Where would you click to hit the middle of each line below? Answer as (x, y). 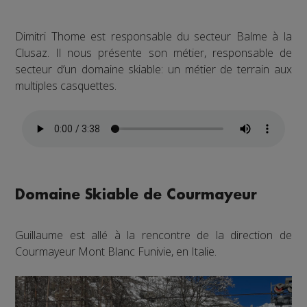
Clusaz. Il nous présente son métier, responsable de (153, 52)
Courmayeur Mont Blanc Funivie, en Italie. (116, 251)
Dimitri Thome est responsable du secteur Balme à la (153, 36)
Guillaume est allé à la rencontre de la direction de (153, 235)
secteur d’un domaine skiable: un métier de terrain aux (153, 69)
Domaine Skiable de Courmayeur (136, 195)
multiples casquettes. (66, 85)
